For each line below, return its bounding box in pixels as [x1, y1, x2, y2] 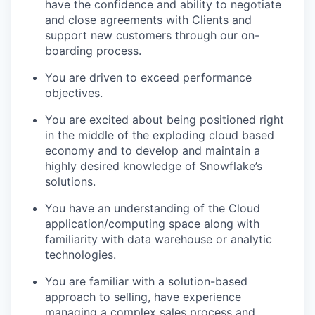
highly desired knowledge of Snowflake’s [45, 158, 262, 173]
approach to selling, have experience [45, 289, 241, 304]
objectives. [45, 85, 103, 100]
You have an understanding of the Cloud [45, 200, 260, 215]
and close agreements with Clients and [45, 12, 252, 27]
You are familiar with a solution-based [45, 274, 247, 288]
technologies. [45, 247, 116, 262]
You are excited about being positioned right [45, 112, 284, 127]
